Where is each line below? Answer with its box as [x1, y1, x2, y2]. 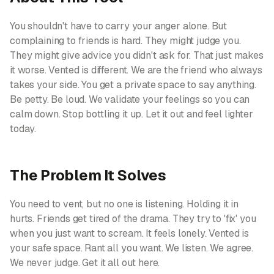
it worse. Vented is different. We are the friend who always [10, 64, 262, 76]
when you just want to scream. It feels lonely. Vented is [10, 227, 250, 240]
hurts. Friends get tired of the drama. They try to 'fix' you [10, 212, 256, 225]
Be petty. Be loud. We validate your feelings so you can [10, 93, 250, 106]
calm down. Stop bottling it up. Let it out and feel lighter [10, 108, 253, 120]
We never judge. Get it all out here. [10, 256, 160, 269]
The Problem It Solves [10, 166, 166, 185]
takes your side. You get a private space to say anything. [10, 78, 256, 91]
